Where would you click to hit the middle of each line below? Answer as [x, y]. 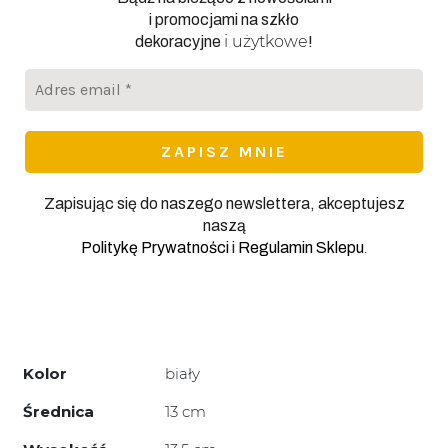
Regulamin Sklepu [301, 247]
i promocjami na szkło [224, 19]
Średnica [58, 411]
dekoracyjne [179, 41]
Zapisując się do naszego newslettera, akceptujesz [224, 203]
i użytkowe [266, 41]
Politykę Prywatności [155, 247]
